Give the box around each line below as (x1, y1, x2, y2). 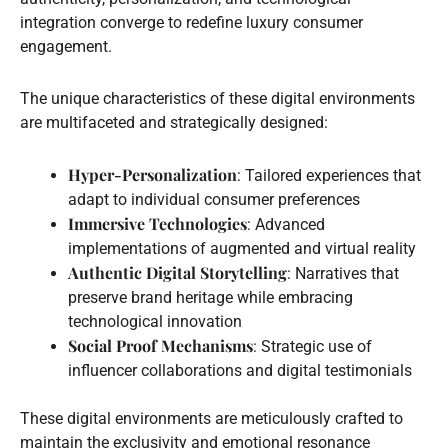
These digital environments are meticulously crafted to (20, 408, 403, 428)
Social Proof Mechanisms (68, 334, 253, 356)
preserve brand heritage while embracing (68, 287, 353, 307)
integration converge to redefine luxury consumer (20, 12, 363, 32)
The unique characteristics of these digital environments (20, 88, 415, 108)
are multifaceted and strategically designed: (20, 112, 328, 132)
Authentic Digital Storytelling (68, 261, 287, 283)
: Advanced (247, 214, 325, 234)
